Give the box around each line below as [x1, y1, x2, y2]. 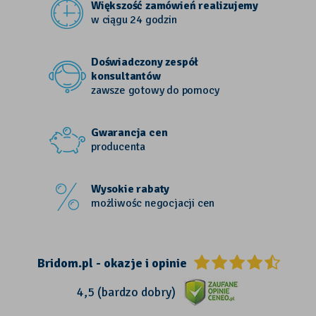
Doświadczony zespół [91, 55, 199, 70]
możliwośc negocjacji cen [91, 196, 215, 211]
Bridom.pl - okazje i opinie [37, 255, 187, 272]
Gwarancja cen [91, 126, 168, 140]
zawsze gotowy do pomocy [91, 83, 219, 98]
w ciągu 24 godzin [91, 13, 177, 28]
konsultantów [91, 69, 161, 84]
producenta [91, 140, 145, 154]
